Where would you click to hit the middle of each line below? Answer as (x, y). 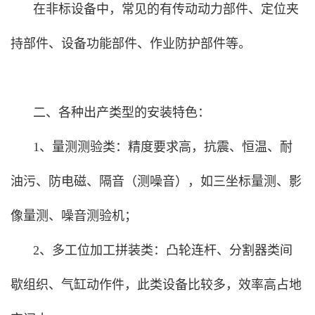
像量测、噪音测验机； (74, 216)
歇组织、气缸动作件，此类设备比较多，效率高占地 (156, 284)
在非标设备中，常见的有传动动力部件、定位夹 (166, 9)
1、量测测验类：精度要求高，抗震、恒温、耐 (163, 147)
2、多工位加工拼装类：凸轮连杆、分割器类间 (163, 250)
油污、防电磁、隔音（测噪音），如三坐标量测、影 (156, 181)
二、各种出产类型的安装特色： (122, 112)
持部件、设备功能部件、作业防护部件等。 (131, 43)
